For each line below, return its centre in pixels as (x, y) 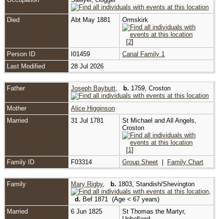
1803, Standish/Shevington (155, 184)
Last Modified (26, 66)
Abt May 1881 (92, 20)
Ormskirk (135, 20)
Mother (17, 108)
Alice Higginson (93, 108)
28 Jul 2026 (88, 66)
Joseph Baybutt (93, 88)
